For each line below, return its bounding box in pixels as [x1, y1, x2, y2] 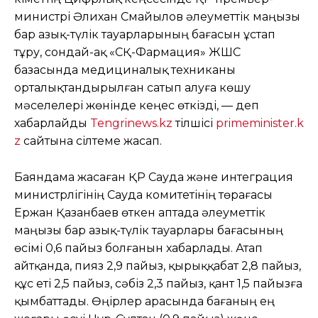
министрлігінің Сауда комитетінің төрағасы [14, 187, 273, 202]
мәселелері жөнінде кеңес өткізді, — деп [14, 98, 259, 112]
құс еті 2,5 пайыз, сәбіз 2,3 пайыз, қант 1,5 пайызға [14, 276, 302, 290]
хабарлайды [14, 116, 90, 130]
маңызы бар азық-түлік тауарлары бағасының [14, 223, 283, 237]
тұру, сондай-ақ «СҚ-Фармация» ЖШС [14, 45, 241, 59]
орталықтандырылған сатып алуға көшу [14, 80, 251, 94]
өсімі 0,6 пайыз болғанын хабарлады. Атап [14, 241, 263, 255]
